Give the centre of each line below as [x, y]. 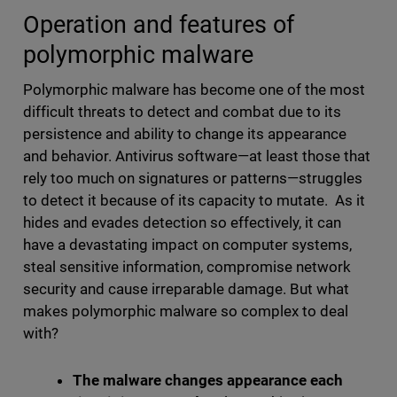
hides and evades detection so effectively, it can [182, 223]
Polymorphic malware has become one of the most [194, 90]
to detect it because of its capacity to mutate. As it [194, 201]
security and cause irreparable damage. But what [186, 289]
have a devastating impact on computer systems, [187, 245]
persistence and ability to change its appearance [185, 134]
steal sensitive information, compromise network [187, 267]
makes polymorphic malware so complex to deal [186, 311]
